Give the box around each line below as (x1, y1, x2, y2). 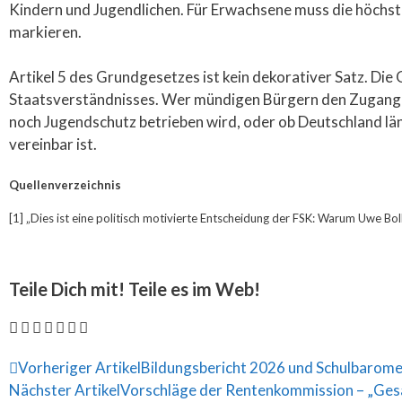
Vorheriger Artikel (18, 358, 141, 377)
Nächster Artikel (9, 380, 120, 399)
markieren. (9, 22, 82, 41)
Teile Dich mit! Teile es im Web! (9, 278, 260, 300)
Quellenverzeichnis (9, 177, 121, 192)
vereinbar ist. (9, 135, 97, 153)
